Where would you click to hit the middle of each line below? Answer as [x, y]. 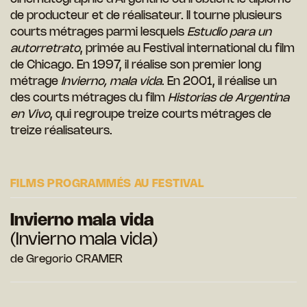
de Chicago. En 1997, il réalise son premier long [136, 65]
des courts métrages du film [89, 98]
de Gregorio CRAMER [66, 260]
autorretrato [45, 49]
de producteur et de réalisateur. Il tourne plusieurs [146, 16]
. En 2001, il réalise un [219, 82]
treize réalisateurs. [61, 131]
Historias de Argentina [229, 98]
